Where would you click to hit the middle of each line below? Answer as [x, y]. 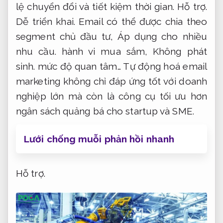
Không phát [180, 51]
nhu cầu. [36, 51]
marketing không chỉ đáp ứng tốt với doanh [111, 81]
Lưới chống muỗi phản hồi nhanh [99, 139]
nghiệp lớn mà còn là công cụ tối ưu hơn [111, 96]
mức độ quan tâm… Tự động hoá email [121, 66]
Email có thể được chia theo [141, 21]
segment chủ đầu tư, [67, 36]
